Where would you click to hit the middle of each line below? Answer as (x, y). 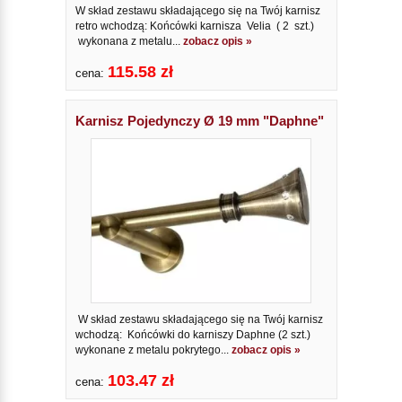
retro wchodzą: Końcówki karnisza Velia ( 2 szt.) (194, 26)
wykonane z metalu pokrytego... (153, 350)
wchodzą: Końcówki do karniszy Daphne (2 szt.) (192, 335)
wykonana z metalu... (129, 41)
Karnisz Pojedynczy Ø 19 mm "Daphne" (199, 120)
